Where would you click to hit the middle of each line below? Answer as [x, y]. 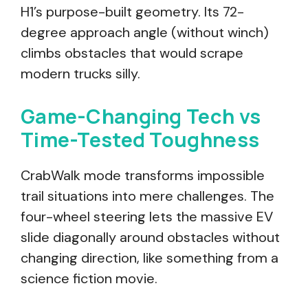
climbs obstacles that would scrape [132, 53]
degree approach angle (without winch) [145, 32]
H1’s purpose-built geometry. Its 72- [132, 12]
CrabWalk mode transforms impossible [143, 175]
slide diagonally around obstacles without [150, 237]
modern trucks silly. [80, 74]
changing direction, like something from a [150, 258]
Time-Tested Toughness [140, 140]
